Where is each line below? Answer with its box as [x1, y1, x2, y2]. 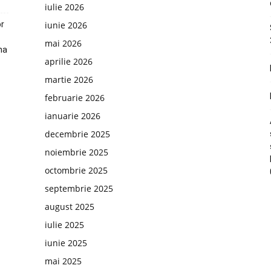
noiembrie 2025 [45, 146, 108, 158]
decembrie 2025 [45, 128, 110, 140]
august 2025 [45, 201, 94, 212]
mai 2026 [45, 38, 82, 49]
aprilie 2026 [45, 56, 93, 67]
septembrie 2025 [45, 183, 113, 194]
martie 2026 [45, 74, 93, 85]
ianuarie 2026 [45, 110, 100, 122]
